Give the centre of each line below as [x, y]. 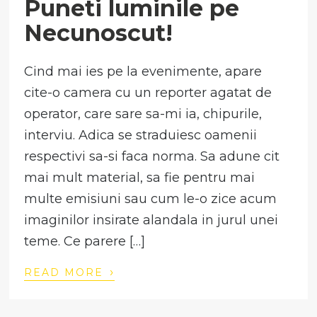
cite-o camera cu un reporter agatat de [148, 93]
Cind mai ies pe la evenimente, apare [143, 72]
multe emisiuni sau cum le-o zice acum [151, 199]
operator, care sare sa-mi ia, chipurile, [143, 114]
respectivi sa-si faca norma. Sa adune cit [152, 157]
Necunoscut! [99, 33]
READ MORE [66, 273]
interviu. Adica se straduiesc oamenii [141, 136]
